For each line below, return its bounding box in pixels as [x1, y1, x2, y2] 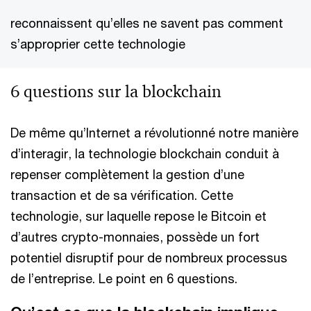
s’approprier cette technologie [10, 36, 185, 51]
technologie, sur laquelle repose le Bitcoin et [10, 208, 267, 224]
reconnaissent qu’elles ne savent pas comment [10, 15, 283, 31]
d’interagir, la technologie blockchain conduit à [10, 146, 279, 161]
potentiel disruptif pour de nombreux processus [10, 250, 287, 265]
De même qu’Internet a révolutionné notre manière [10, 125, 299, 140]
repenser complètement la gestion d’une [10, 167, 244, 182]
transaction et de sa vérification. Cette [10, 187, 233, 203]
